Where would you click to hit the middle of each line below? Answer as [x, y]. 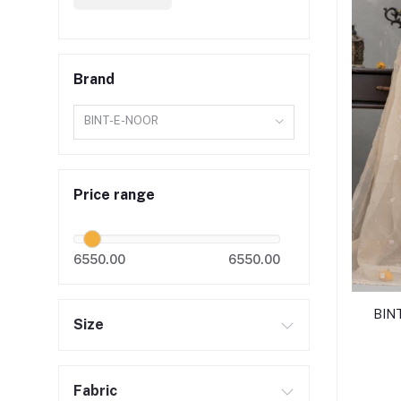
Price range [114, 194]
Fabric [95, 390]
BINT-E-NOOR [122, 120]
